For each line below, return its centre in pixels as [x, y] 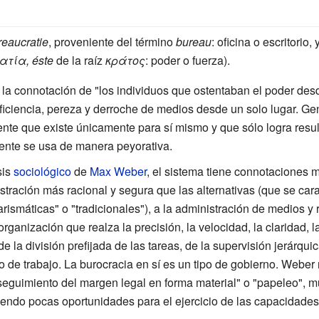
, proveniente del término [112, 41]
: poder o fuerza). [187, 60]
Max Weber [118, 171]
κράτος [125, 60]
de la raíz [79, 60]
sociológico [42, 171]
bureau [193, 41]
